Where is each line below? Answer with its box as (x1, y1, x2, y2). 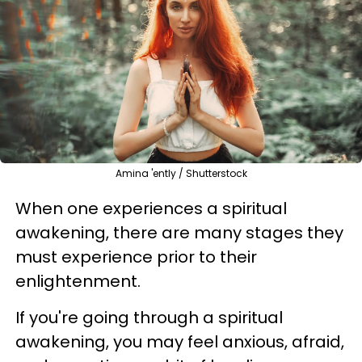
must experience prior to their (15, 246, 257, 268)
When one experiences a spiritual (15, 197, 287, 220)
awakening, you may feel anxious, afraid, (15, 330, 344, 353)
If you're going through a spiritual (15, 306, 283, 329)
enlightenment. (15, 270, 141, 293)
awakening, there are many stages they (15, 221, 343, 244)
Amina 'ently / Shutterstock (115, 166, 247, 180)
